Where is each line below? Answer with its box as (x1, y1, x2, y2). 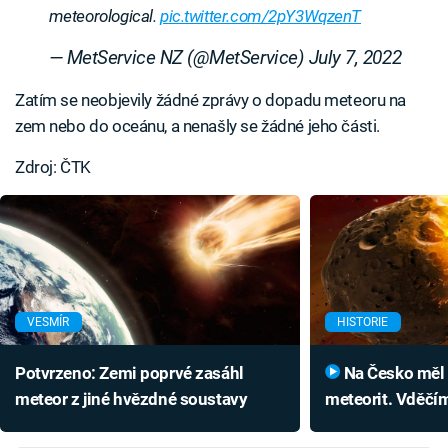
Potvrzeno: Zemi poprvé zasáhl (15, 363, 244, 384)
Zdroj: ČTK (15, 157, 91, 178)
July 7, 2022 (308, 47, 402, 70)
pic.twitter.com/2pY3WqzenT (160, 6, 362, 27)
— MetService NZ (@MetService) (48, 47, 309, 70)
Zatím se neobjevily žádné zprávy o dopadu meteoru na (15, 90, 407, 111)
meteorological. (48, 6, 160, 27)
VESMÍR (27, 315, 70, 330)
